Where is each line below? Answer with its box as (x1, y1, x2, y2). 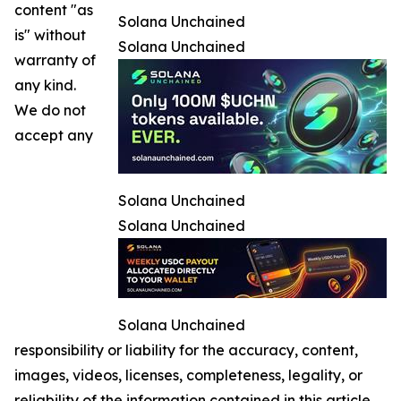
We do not (14, 101, 86, 120)
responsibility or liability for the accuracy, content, (14, 341, 358, 360)
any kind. (14, 76, 76, 95)
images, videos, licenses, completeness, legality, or (14, 366, 363, 385)
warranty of (14, 51, 96, 70)
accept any (14, 126, 93, 145)
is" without (14, 26, 86, 45)
